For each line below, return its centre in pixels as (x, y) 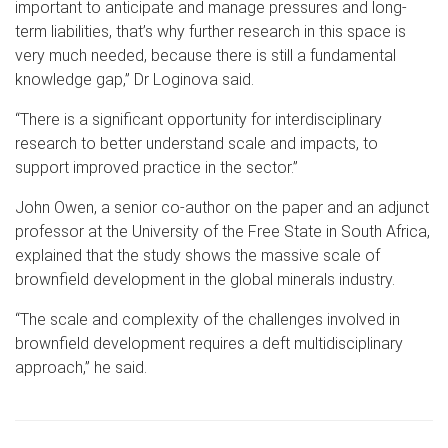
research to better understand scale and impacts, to (196, 143)
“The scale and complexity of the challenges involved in (207, 319)
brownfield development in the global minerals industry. (205, 279)
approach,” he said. (81, 367)
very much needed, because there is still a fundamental (205, 55)
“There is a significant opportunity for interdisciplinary (198, 119)
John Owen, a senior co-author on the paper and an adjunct (222, 207)
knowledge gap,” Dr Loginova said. (134, 79)
